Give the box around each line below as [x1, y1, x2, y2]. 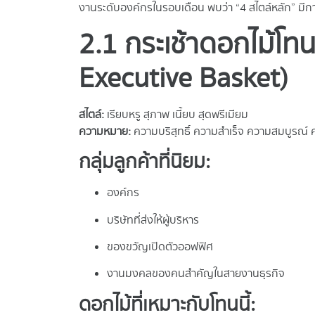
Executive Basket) [79, 58, 288, 99]
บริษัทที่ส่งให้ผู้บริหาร [107, 212, 199, 229]
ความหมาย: [79, 123, 131, 140]
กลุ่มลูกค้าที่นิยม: [79, 148, 210, 177]
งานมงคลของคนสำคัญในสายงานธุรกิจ [107, 266, 285, 283]
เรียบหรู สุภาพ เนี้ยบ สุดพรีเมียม [104, 106, 248, 123]
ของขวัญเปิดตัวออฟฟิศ [107, 239, 213, 256]
